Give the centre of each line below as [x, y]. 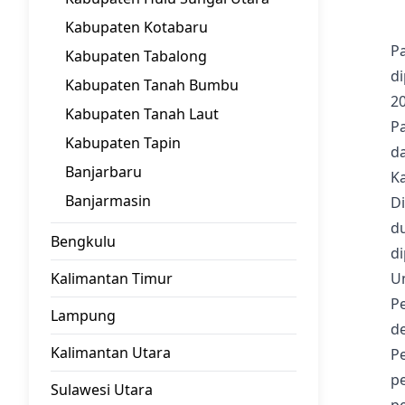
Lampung [83, 316]
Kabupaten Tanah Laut [142, 114]
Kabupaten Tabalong [136, 56]
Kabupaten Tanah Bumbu [152, 85]
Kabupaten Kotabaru [137, 27]
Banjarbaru [104, 172]
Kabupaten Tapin [123, 143]
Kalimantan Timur [112, 278]
